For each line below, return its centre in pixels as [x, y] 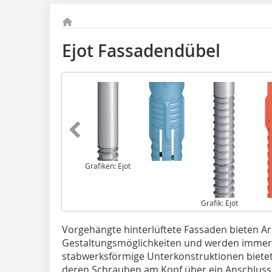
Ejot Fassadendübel [141, 51]
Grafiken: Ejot [108, 165]
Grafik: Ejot [219, 202]
